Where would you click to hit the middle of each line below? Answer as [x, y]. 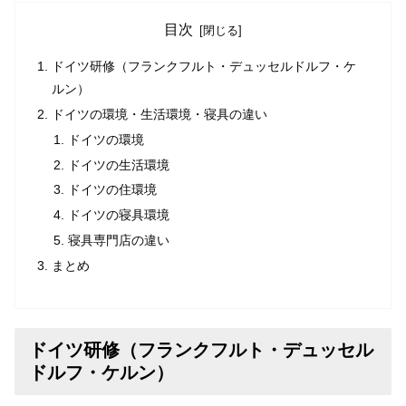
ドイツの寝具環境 [118, 215]
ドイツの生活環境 [118, 164]
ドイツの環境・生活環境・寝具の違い [160, 114]
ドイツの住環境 [112, 190]
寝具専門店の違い [118, 241]
